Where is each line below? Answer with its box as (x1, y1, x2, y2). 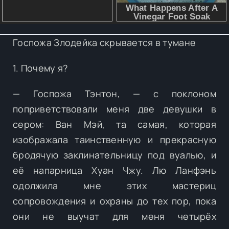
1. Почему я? (13, 61, 68, 74)
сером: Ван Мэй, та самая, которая (13, 118, 216, 130)
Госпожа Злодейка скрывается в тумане (13, 36, 196, 49)
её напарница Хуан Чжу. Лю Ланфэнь (13, 164, 216, 176)
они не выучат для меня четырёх (13, 210, 216, 222)
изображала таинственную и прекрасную (13, 133, 216, 146)
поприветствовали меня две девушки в (13, 102, 216, 115)
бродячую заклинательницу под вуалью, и (13, 148, 216, 161)
